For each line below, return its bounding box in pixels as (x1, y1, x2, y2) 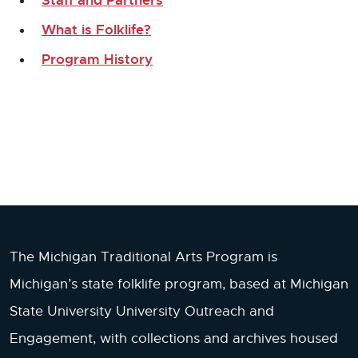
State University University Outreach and (10, 302, 274, 320)
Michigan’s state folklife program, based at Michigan (10, 275, 348, 292)
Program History (42, 50, 153, 68)
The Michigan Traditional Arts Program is (10, 248, 277, 265)
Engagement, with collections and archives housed (10, 329, 338, 347)
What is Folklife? (42, 20, 151, 38)
